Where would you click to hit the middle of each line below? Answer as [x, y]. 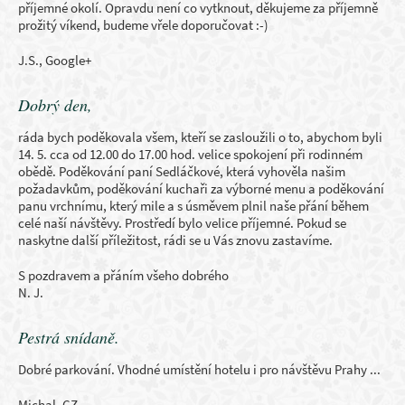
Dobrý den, [55, 105]
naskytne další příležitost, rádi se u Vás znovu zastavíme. [175, 240]
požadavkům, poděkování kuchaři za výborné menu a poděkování [201, 188]
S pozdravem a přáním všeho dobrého [123, 275]
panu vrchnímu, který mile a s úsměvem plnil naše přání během [193, 206]
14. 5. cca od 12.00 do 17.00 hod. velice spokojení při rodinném [190, 154]
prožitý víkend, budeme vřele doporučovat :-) [143, 25]
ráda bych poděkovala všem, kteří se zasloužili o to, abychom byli [200, 137]
